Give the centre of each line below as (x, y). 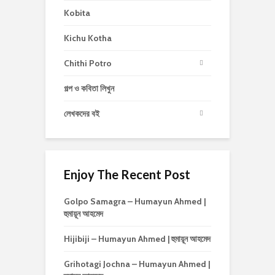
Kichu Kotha (88, 38)
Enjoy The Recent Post (127, 174)
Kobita (77, 13)
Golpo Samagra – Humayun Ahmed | (135, 201)
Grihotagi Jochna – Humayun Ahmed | (137, 264)
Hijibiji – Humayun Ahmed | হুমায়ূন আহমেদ (137, 239)
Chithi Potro (88, 63)
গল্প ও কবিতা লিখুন (89, 88)
